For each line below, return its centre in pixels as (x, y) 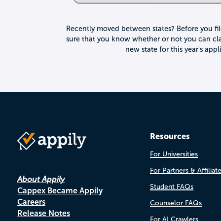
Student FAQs (171, 186)
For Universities (174, 154)
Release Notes (44, 213)
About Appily (41, 179)
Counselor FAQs (176, 203)
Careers (31, 202)
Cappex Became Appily (60, 190)
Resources (170, 136)
